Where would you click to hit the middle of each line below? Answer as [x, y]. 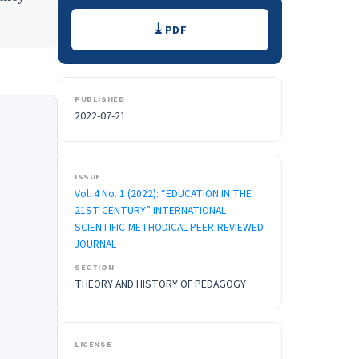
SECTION [95, 268]
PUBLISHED [100, 99]
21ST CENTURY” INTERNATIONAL [150, 211]
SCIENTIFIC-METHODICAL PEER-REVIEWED [169, 228]
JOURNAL [95, 244]
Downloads [118, 21]
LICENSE [93, 345]
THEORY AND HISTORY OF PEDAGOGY [160, 284]
